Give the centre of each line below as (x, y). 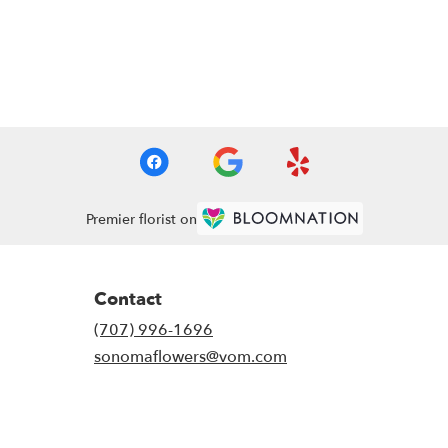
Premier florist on (141, 219)
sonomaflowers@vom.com (190, 357)
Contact (128, 300)
